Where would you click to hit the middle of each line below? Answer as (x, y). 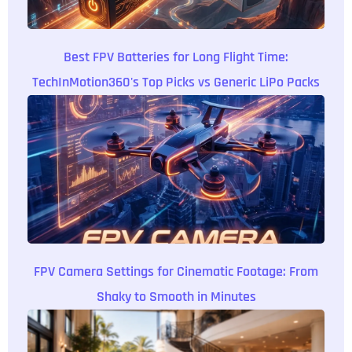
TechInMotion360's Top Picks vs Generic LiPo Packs (176, 82)
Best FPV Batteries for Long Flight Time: (176, 57)
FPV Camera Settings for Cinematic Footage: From (176, 271)
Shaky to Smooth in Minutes (176, 296)
